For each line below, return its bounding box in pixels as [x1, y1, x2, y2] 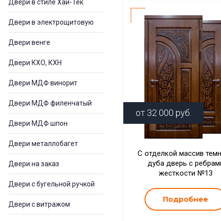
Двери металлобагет [8, 140, 78, 147]
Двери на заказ [8, 160, 59, 168]
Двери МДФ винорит [8, 79, 77, 87]
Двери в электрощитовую [8, 18, 94, 26]
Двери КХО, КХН [8, 59, 62, 67]
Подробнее [163, 195, 209, 204]
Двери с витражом [8, 200, 70, 208]
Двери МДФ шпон [8, 119, 68, 127]
